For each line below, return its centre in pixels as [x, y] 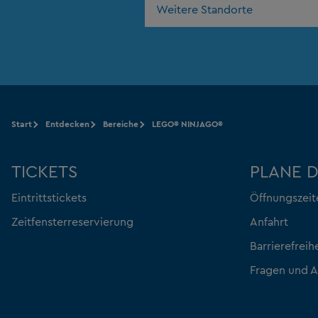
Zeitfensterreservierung [72, 221]
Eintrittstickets [49, 197]
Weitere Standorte [204, 9]
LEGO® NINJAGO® [187, 124]
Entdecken [67, 124]
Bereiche [121, 124]
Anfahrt [269, 221]
